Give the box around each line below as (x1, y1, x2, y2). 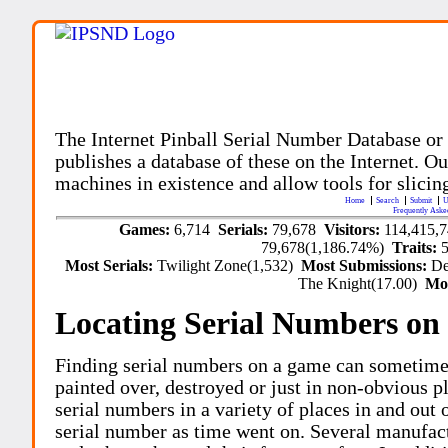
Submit (410, 195, 435, 205)
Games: (119, 220, 175, 238)
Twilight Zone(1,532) (157, 256, 302, 274)
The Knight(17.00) (298, 274, 426, 292)
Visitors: (324, 220, 385, 238)
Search (376, 195, 402, 205)
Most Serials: (65, 256, 158, 274)
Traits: (392, 238, 442, 256)
